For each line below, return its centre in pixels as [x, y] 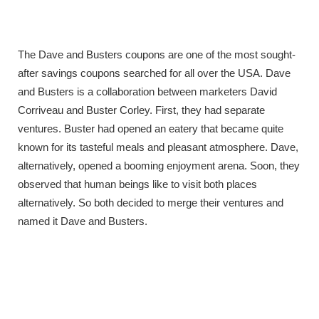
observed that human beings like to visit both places [137, 184]
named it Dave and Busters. [83, 221]
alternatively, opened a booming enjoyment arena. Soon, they [159, 166]
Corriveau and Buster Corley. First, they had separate [141, 110]
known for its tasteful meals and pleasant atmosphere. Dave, [158, 147]
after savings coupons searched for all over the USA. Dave [154, 73]
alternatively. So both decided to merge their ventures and [151, 203]
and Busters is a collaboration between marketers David [147, 92]
